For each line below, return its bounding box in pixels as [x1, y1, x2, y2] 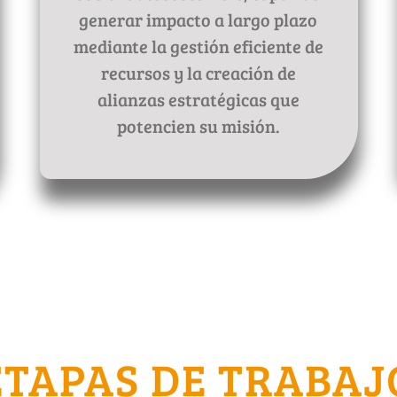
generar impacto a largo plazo [79, 7, 318, 33]
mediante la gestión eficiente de [73, 34, 323, 59]
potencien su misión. [116, 113, 280, 139]
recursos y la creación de [100, 60, 296, 86]
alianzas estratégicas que [97, 87, 300, 113]
